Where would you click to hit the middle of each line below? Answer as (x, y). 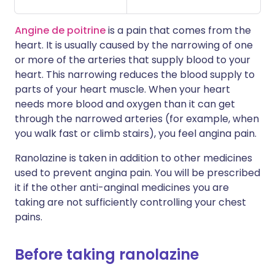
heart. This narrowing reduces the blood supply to (135, 75)
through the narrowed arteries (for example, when (137, 119)
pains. (29, 217)
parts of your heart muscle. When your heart (122, 89)
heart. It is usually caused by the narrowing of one (134, 45)
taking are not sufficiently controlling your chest (130, 202)
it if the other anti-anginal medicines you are (122, 188)
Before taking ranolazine (107, 254)
